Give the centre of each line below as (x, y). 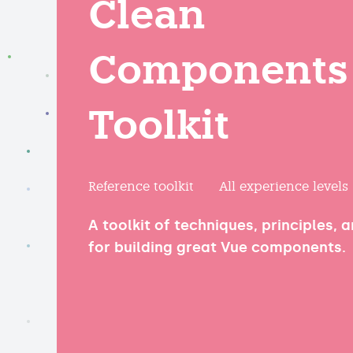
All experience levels (284, 187)
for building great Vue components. (217, 248)
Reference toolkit (141, 187)
